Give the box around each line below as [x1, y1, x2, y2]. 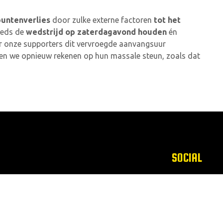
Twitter [176, 202, 202, 211]
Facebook [168, 176, 202, 185]
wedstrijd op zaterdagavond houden [26, 27, 167, 37]
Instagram [165, 189, 202, 198]
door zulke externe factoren [50, 15, 154, 25]
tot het [154, 15, 181, 25]
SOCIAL [172, 151, 202, 165]
